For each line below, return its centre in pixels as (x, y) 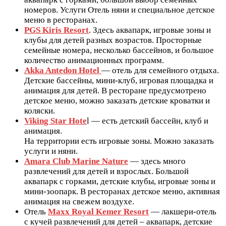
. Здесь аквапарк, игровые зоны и (150, 30)
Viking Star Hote (55, 121)
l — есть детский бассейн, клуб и (148, 121)
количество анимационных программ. (94, 60)
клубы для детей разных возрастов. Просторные (113, 40)
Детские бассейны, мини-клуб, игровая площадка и (119, 80)
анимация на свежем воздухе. (79, 201)
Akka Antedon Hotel (62, 70)
